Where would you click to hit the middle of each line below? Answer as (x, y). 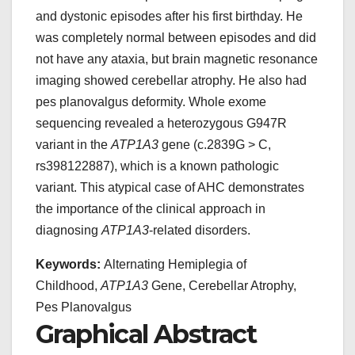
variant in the (73, 145)
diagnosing (69, 231)
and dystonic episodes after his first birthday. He (169, 17)
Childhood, (68, 286)
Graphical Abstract (146, 334)
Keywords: (70, 265)
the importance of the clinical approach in (151, 209)
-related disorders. (200, 231)
